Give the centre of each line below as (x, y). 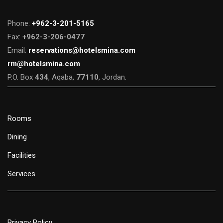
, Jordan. (112, 77)
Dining (17, 137)
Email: (18, 51)
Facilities (22, 156)
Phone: (20, 24)
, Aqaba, (62, 77)
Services (21, 174)
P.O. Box (21, 77)
